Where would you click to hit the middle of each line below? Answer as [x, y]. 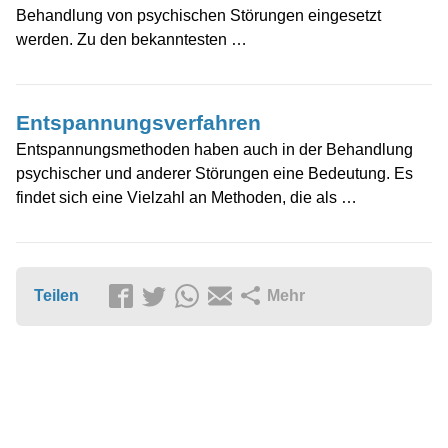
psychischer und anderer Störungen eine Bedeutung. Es [214, 174]
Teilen [56, 296]
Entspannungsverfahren [138, 123]
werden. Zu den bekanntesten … [131, 40]
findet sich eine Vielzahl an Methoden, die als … [186, 198]
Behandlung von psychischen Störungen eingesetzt [198, 16]
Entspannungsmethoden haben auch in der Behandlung [214, 150]
